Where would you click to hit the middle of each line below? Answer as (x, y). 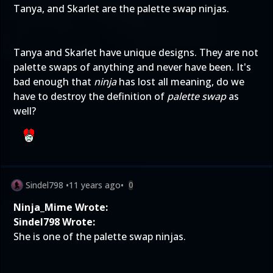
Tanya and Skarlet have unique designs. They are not (136, 52)
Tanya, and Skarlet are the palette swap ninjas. (121, 9)
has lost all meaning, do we (180, 82)
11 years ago (95, 185)
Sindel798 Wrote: (54, 222)
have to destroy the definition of (90, 96)
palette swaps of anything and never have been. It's (132, 67)
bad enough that (54, 82)
